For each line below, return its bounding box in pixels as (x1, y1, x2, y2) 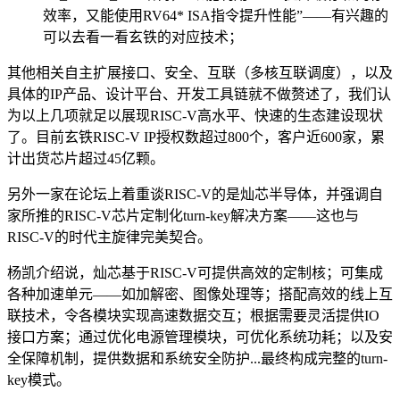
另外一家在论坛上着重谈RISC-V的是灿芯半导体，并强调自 (7, 187, 383, 203)
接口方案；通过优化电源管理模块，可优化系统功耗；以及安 (7, 329, 393, 346)
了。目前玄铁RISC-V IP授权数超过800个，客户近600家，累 (7, 129, 385, 146)
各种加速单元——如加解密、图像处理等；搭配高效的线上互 (7, 287, 393, 303)
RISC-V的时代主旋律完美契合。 (7, 229, 212, 246)
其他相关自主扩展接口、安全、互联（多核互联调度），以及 (7, 65, 393, 81)
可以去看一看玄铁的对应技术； (43, 29, 243, 46)
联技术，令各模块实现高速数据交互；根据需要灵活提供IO (7, 308, 379, 324)
